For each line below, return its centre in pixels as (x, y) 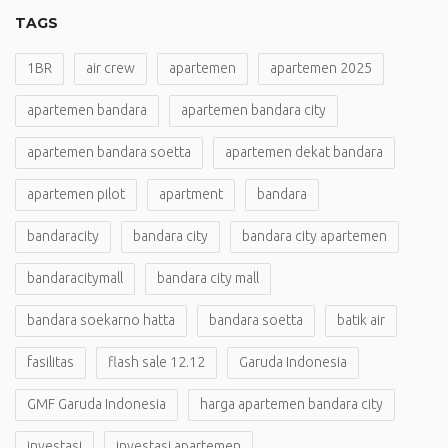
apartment (191, 194)
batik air (361, 320)
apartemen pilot (76, 194)
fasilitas (50, 362)
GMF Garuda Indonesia (96, 404)
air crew (110, 68)
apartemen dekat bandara (304, 152)
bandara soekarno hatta (101, 320)
